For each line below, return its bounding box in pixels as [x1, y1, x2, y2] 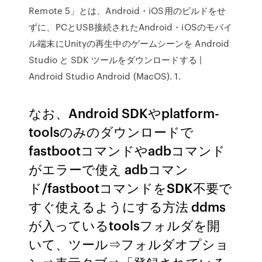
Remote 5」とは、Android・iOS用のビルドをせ [29, 4, 226, 17]
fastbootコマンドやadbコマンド [29, 141, 226, 159]
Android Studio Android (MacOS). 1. [29, 70, 181, 82]
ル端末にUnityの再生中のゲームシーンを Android [29, 37, 230, 50]
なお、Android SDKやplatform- [29, 104, 220, 122]
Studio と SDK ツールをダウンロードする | [29, 53, 202, 66]
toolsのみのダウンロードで [29, 122, 194, 140]
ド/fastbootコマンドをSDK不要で [29, 178, 233, 196]
